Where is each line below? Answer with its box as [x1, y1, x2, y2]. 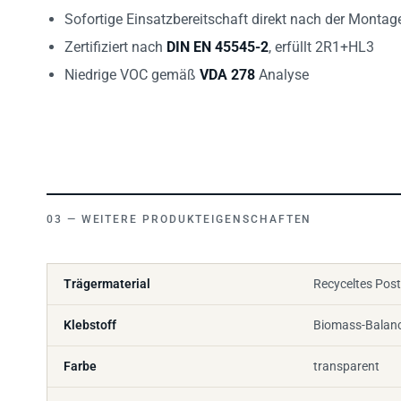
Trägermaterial [64, 266, 150, 281]
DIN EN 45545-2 [166, 28, 269, 46]
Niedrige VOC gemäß [64, 55, 200, 73]
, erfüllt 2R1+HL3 [269, 28, 374, 46]
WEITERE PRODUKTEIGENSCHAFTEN [81, 202, 312, 216]
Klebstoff [64, 307, 116, 322]
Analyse [255, 55, 309, 73]
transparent [313, 348, 380, 363]
